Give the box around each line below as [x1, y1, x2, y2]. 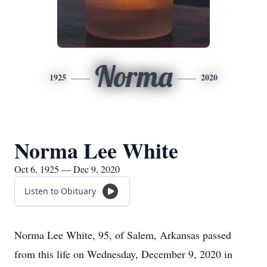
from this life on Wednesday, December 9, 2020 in [14, 247, 232, 261]
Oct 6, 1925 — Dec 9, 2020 [14, 163, 120, 175]
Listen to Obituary [24, 185, 96, 197]
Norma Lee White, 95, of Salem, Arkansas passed [14, 228, 231, 242]
